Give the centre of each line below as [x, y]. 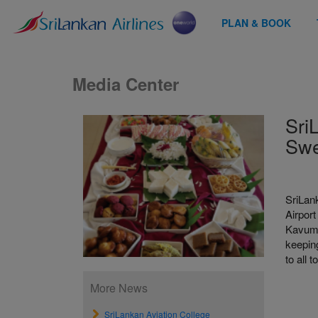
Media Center [126, 84]
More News [119, 288]
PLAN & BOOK [256, 23]
